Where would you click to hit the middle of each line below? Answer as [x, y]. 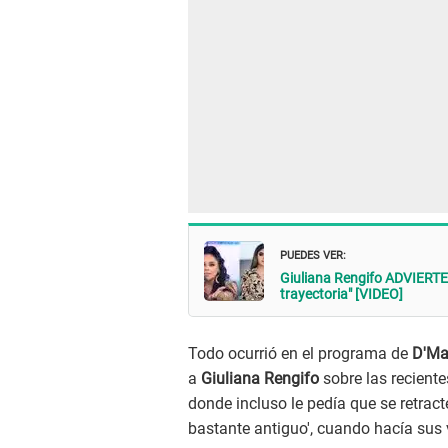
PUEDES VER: [313, 253]
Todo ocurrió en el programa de [300, 354]
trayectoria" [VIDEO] [341, 293]
